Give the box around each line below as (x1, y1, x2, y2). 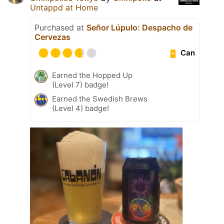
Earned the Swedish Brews (52, 93, 147, 103)
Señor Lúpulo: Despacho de (86, 22, 192, 32)
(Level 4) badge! (52, 103, 109, 113)
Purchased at (34, 22, 86, 32)
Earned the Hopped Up (52, 70, 132, 80)
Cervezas (34, 31, 70, 42)
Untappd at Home (30, 2, 98, 12)
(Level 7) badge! (52, 79, 108, 89)
